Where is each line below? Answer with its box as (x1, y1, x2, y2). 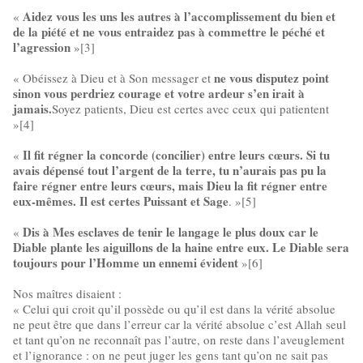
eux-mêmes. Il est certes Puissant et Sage (13, 192, 228, 210)
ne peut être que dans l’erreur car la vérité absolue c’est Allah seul (13, 316, 346, 332)
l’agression (13, 38, 74, 56)
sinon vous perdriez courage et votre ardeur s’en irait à (13, 84, 305, 102)
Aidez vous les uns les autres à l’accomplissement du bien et (23, 7, 335, 25)
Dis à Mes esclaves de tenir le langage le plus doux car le (23, 223, 318, 241)
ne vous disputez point (214, 69, 329, 87)
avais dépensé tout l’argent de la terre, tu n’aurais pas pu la (13, 161, 327, 179)
